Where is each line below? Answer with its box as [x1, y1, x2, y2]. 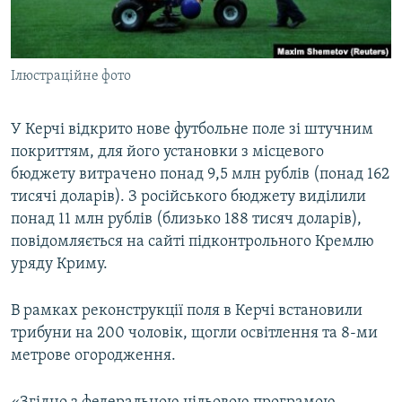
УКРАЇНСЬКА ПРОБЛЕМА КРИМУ [32, 74, 195, 88]
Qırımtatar [16, 56, 86, 73]
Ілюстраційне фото [11, 69, 131, 84]
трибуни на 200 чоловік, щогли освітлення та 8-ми [11, 325, 378, 343]
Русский [16, 23, 74, 40]
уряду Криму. [11, 256, 108, 274]
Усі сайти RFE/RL [31, 188, 147, 205]
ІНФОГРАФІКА [32, 107, 100, 120]
